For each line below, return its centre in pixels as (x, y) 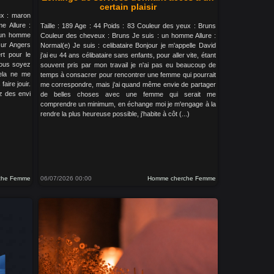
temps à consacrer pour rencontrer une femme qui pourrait (128, 75)
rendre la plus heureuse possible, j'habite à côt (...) (115, 114)
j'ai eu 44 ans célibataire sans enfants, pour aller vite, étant (128, 55)
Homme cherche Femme (181, 178)
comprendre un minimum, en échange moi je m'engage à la (128, 104)
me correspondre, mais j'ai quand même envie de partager (128, 84)
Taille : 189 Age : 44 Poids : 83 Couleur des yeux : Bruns (128, 26)
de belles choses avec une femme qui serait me (128, 94)
